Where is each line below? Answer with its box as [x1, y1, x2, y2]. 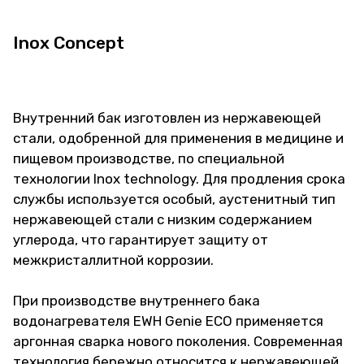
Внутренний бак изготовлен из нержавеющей [13, 110, 321, 126]
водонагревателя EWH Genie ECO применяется [13, 313, 323, 329]
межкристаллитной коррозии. [13, 252, 214, 268]
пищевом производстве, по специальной [13, 150, 284, 167]
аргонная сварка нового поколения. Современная [13, 333, 343, 349]
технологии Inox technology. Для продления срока [13, 171, 345, 187]
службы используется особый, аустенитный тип [13, 191, 336, 207]
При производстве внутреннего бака [13, 292, 260, 309]
